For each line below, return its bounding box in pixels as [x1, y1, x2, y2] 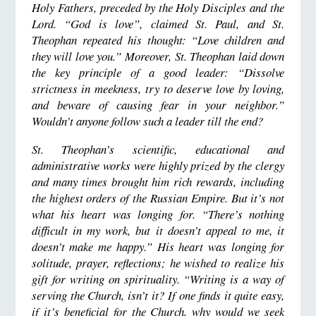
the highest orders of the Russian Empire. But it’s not [31, 190, 285, 206]
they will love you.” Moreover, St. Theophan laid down [31, 48, 285, 65]
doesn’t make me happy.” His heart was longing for [31, 238, 285, 255]
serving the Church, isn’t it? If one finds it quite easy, [31, 287, 285, 303]
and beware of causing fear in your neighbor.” [31, 97, 285, 114]
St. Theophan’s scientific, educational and [31, 141, 285, 157]
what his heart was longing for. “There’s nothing [31, 206, 285, 222]
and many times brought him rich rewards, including [31, 174, 285, 190]
